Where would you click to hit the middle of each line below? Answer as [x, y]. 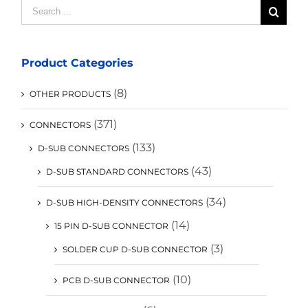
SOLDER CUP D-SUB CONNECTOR [135, 250]
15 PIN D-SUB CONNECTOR [111, 226]
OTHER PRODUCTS [70, 94]
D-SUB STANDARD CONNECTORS [117, 172]
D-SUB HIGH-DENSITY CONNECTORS [124, 203]
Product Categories [77, 63]
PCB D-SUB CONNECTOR [116, 280]
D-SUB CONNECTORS [84, 148]
